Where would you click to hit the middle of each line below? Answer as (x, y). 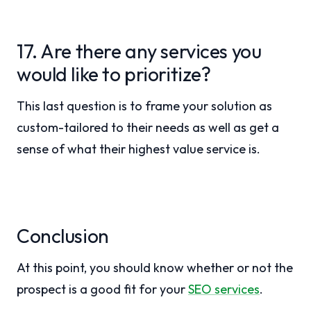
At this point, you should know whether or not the (155, 268)
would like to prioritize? (114, 74)
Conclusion (63, 236)
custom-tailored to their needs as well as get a (148, 127)
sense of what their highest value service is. (138, 149)
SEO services (224, 289)
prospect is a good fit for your (102, 289)
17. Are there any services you (139, 51)
